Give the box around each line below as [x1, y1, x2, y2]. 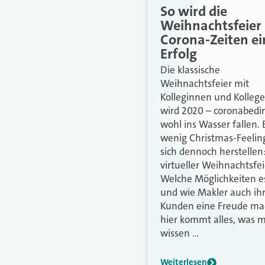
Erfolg [160, 44, 197, 63]
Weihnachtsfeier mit [160, 77, 249, 90]
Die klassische [160, 63, 220, 76]
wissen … [160, 227, 199, 240]
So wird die [160, 2, 227, 21]
